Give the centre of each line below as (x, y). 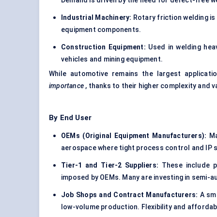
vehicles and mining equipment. (112, 59)
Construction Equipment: (103, 47)
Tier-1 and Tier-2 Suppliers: (110, 165)
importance (66, 86)
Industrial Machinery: (96, 18)
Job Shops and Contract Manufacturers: (130, 195)
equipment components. (101, 30)
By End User (70, 118)
